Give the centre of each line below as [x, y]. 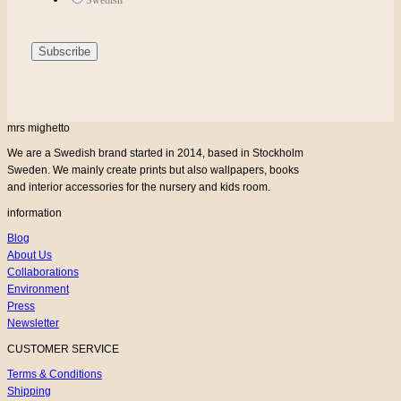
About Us [30, 256]
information [34, 213]
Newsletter [33, 324]
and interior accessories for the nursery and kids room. [139, 188]
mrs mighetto [38, 128]
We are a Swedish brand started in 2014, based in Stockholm [155, 154]
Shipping [29, 392]
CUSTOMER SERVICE [63, 350]
